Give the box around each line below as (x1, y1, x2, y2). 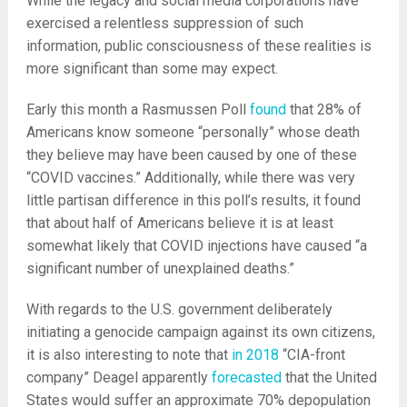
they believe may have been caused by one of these (25, 146, 357, 164)
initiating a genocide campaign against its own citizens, (25, 323, 375, 342)
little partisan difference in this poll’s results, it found (25, 192, 361, 210)
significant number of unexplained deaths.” (25, 260, 294, 278)
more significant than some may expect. (25, 60, 278, 78)
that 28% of (285, 101, 362, 119)
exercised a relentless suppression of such (25, 15, 303, 33)
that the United (281, 369, 377, 387)
